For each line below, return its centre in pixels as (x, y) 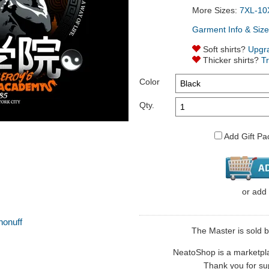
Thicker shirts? (231, 60)
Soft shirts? (224, 50)
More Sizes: (216, 11)
